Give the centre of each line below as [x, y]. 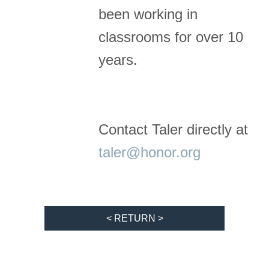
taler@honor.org [150, 153]
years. [118, 60]
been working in [148, 14]
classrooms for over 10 [171, 37]
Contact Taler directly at [174, 130]
